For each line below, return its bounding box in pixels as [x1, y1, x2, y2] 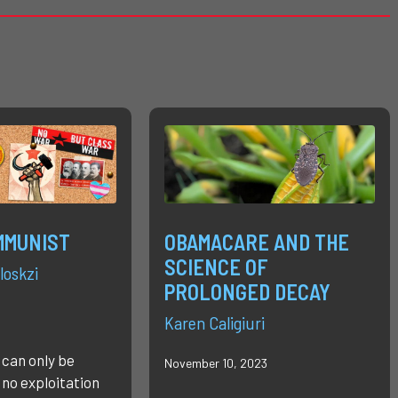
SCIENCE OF [163, 254, 268, 281]
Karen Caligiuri [163, 312, 265, 334]
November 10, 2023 [163, 355, 267, 371]
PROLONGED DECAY [163, 279, 330, 306]
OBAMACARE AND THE [163, 229, 349, 256]
